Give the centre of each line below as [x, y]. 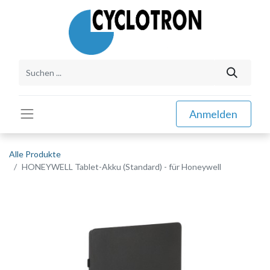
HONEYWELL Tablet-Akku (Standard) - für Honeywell [121, 166]
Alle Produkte [35, 154]
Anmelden [214, 114]
